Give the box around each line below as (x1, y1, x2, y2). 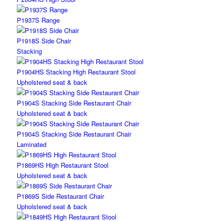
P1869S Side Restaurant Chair (16, 191, 104, 201)
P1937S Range (16, 15, 60, 25)
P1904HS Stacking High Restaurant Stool (16, 67, 136, 77)
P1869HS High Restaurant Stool (16, 160, 109, 170)
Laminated (16, 140, 46, 149)
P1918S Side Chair (16, 36, 71, 46)
